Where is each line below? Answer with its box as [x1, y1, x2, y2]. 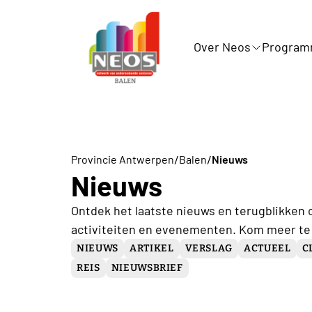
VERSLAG [185, 242, 233, 254]
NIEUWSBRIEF [111, 261, 183, 274]
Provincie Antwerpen [71, 153, 175, 166]
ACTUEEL [244, 242, 291, 254]
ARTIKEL [129, 242, 174, 254]
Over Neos [194, 39, 251, 55]
